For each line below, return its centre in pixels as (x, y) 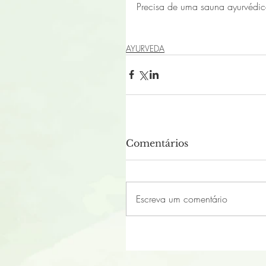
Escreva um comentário (182, 199)
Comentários (157, 143)
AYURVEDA (145, 48)
